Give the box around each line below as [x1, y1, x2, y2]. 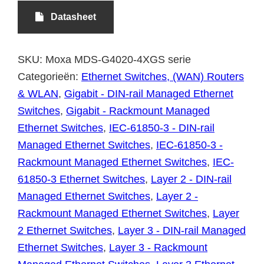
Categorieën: [18, 70, 81, 82]
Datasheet [44, 11, 96, 22]
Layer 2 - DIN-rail [151, 173, 232, 185]
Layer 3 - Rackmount [109, 241, 207, 253]
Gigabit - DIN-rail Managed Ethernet [64, 87, 233, 100]
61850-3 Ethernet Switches [18, 173, 145, 185]
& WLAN [18, 87, 58, 100]
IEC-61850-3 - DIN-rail [109, 121, 214, 134]
